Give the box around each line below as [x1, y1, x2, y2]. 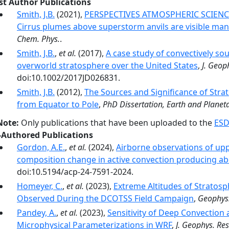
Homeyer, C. [17, 180, 62, 192]
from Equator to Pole [17, 99, 99, 110]
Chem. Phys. [17, 33, 60, 44]
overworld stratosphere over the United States [17, 60, 198, 71]
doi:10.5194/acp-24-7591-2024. [17, 166, 133, 177]
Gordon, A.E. [17, 142, 65, 153]
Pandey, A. [17, 207, 56, 218]
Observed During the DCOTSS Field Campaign [17, 193, 194, 204]
